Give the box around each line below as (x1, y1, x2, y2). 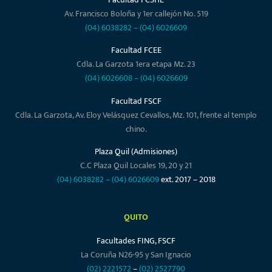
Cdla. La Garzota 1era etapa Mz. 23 (76, 57, 195, 72)
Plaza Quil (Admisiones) (95, 144, 177, 159)
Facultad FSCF (110, 93, 161, 108)
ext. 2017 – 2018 (158, 172, 216, 187)
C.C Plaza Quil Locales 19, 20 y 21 (80, 158, 192, 173)
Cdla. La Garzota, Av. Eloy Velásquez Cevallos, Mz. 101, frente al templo (15, 107, 257, 122)
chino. (125, 121, 147, 136)
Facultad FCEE (110, 43, 161, 58)
